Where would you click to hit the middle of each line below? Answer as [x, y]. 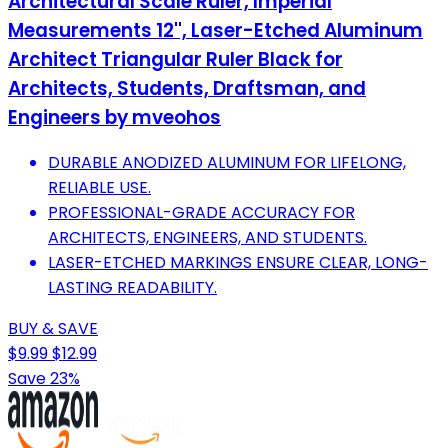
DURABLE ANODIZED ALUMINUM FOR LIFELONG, [227, 163]
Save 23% [44, 379]
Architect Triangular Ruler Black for [175, 59]
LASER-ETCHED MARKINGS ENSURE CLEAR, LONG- [238, 263]
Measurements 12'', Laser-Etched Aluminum [215, 30]
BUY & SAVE [53, 329]
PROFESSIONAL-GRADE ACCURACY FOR [201, 213]
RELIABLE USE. [99, 188]
